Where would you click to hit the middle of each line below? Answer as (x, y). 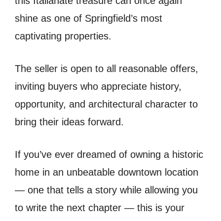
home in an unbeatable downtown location (107, 172)
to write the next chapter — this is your (100, 207)
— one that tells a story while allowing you (106, 190)
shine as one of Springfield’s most (89, 18)
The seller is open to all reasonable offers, (107, 68)
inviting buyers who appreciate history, (98, 86)
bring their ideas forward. (69, 122)
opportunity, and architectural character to (106, 104)
